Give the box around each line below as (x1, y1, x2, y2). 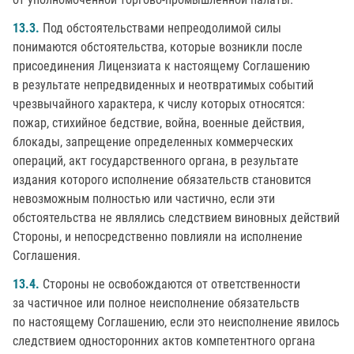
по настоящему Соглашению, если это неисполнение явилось (13, 314, 340, 330)
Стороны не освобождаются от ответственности (40, 277, 300, 292)
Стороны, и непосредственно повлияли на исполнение (13, 229, 303, 244)
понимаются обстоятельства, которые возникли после (13, 40, 303, 55)
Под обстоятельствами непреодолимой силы (40, 21, 281, 36)
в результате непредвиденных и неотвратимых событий (13, 77, 314, 92)
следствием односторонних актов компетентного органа (13, 333, 315, 348)
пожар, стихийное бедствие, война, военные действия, (13, 115, 304, 130)
